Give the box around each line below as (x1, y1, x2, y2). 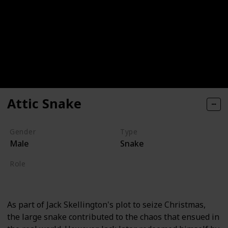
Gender (9, 126, 36, 136)
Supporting (12, 170, 53, 181)
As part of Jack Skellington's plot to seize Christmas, (7, 199, 206, 211)
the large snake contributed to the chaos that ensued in (7, 211, 219, 223)
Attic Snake (7, 95, 81, 112)
